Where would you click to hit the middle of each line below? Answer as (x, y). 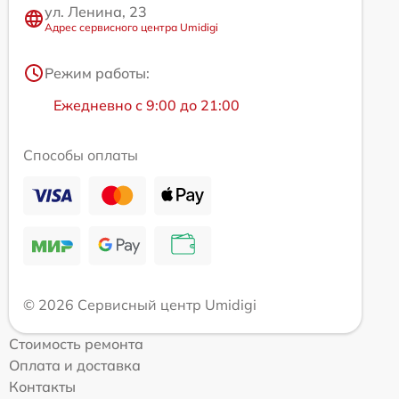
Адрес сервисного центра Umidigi (131, 28)
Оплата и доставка (75, 366)
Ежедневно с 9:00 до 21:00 (147, 106)
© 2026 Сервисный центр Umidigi (140, 305)
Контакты (42, 387)
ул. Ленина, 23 (96, 12)
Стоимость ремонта (76, 344)
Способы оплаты (81, 155)
